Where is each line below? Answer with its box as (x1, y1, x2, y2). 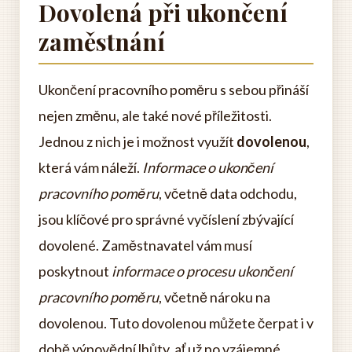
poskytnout (38, 262, 112, 280)
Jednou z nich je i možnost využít (38, 133, 236, 150)
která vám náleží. (38, 159, 142, 176)
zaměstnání (38, 26, 165, 57)
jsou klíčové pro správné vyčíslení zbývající (38, 211, 294, 228)
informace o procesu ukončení (112, 262, 293, 280)
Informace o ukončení (142, 159, 273, 176)
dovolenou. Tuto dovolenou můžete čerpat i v (38, 314, 313, 332)
